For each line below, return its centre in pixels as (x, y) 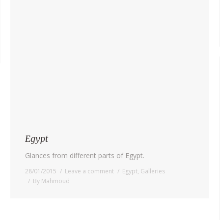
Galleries (153, 171)
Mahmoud (55, 181)
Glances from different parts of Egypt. (85, 155)
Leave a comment (89, 171)
